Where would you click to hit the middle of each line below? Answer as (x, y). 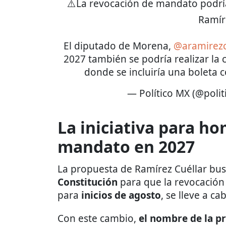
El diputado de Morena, (118, 46)
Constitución (88, 182)
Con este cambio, (98, 218)
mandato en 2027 (126, 146)
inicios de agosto (121, 195)
